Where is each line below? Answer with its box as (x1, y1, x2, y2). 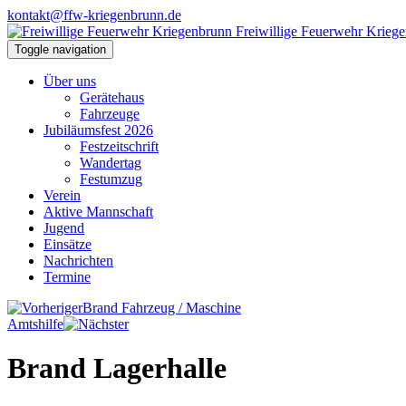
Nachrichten (43, 253, 113, 268)
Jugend (43, 220, 84, 236)
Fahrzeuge (80, 106, 140, 121)
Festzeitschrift (80, 139, 159, 154)
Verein (43, 188, 81, 203)
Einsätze (43, 237, 92, 252)
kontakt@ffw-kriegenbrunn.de (7, 7, 181, 23)
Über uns (43, 73, 96, 89)
